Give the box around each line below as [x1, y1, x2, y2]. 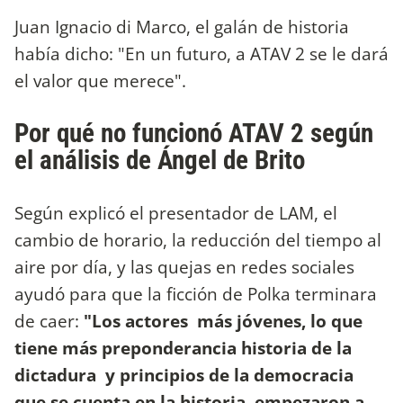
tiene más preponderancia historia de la [14, 336, 352, 361]
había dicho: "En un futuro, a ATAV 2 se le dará [14, 40, 389, 66]
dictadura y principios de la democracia [14, 363, 354, 388]
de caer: [14, 309, 84, 334]
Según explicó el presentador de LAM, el [14, 201, 337, 226]
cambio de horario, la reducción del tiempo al [14, 228, 381, 253]
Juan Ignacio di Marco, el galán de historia [14, 13, 349, 39]
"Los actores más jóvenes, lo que [84, 309, 363, 334]
